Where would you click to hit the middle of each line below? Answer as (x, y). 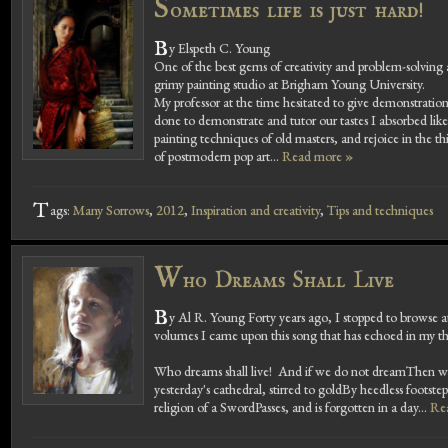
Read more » (317, 155)
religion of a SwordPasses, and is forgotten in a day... (292, 407)
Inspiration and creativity (255, 209)
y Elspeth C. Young (220, 47)
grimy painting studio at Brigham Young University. (289, 83)
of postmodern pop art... (218, 155)
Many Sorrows (110, 209)
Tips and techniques (379, 209)
